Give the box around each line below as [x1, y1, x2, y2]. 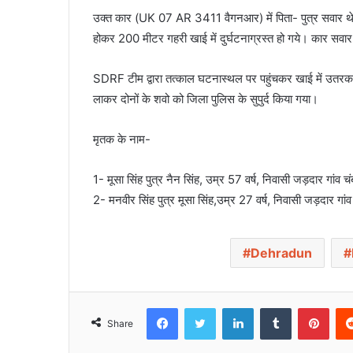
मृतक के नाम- [93, 132, 150, 147]
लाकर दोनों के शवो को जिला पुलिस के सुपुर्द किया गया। [93, 91, 318, 107]
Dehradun [251, 245, 312, 262]
